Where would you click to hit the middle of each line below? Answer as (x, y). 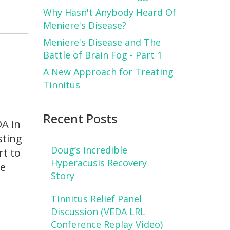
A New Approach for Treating (108, 72)
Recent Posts (80, 118)
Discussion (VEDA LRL (98, 212)
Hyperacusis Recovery (99, 163)
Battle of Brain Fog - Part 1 (102, 55)
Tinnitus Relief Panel (96, 199)
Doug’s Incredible (89, 150)
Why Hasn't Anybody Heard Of (109, 12)
